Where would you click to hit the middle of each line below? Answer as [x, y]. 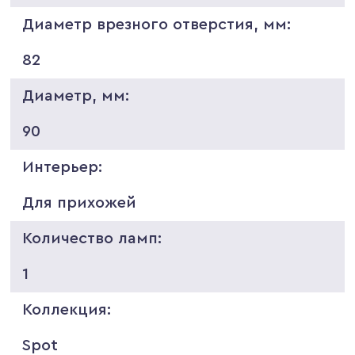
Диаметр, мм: [76, 95]
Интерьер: [63, 167]
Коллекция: [67, 309]
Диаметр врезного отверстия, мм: [157, 24]
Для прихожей [80, 202]
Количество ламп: [92, 238]
